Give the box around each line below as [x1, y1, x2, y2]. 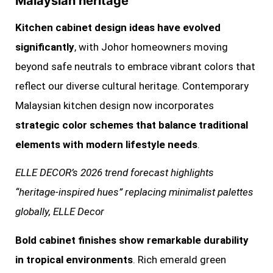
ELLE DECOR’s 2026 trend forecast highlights [15, 166, 214, 179]
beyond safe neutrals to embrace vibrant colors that [15, 60, 255, 73]
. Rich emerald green [133, 253, 226, 266]
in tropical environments [15, 253, 133, 266]
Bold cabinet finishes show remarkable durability [15, 233, 249, 246]
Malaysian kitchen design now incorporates [15, 99, 214, 112]
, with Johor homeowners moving [74, 40, 228, 53]
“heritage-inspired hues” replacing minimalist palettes [15, 186, 253, 199]
